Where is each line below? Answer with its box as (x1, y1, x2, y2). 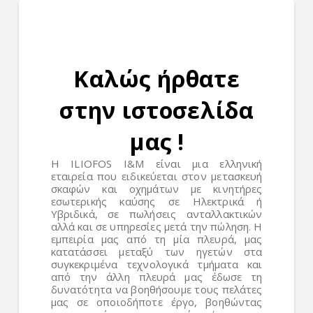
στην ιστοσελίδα (59, 94, 254, 126)
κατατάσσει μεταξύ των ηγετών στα (50, 245, 263, 259)
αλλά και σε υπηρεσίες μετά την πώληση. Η (50, 219, 263, 233)
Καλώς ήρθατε (73, 63, 240, 94)
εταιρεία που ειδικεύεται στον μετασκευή (50, 169, 263, 183)
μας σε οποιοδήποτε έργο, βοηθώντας (50, 295, 263, 309)
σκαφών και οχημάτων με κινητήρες (50, 182, 263, 196)
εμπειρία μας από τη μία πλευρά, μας (50, 232, 263, 246)
